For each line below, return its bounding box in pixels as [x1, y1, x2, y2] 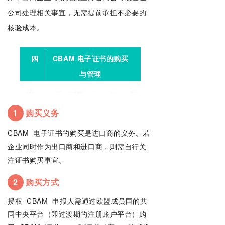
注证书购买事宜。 [8, 155, 66, 165]
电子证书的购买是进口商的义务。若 [31, 128, 150, 138]
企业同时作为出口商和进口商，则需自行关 [8, 141, 147, 152]
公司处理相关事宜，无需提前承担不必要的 [8, 7, 147, 17]
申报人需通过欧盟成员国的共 [50, 196, 148, 206]
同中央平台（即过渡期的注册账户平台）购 [8, 209, 147, 219]
